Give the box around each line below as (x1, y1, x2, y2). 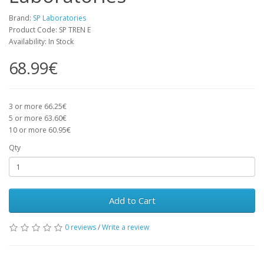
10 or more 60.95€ (9, 125, 71, 135)
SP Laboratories (33, 13, 86, 23)
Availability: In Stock (9, 37, 74, 47)
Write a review (102, 222, 149, 232)
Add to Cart (108, 194, 156, 206)
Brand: (9, 13, 33, 23)
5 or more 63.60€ (9, 113, 67, 123)
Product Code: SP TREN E (9, 25, 91, 35)
